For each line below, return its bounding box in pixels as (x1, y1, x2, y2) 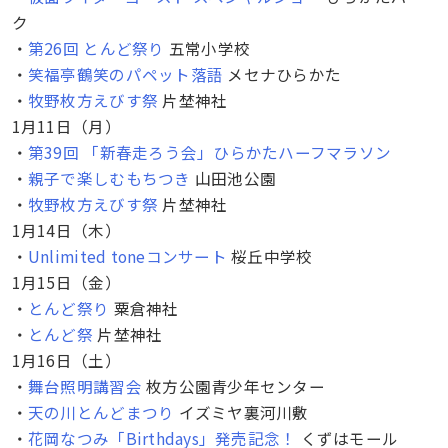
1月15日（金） (11, 270, 121, 293)
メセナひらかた (223, 62, 342, 85)
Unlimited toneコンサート (27, 244, 227, 267)
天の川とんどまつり (27, 400, 175, 423)
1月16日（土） (11, 348, 121, 371)
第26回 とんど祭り (27, 36, 165, 59)
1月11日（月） (11, 114, 121, 137)
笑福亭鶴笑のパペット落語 (27, 62, 224, 85)
